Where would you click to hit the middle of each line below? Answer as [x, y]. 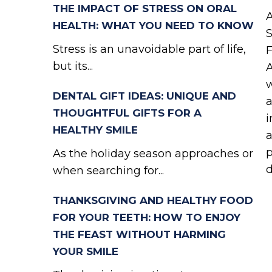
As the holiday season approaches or [153, 154]
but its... [73, 66]
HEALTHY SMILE [95, 130]
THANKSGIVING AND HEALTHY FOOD [153, 200]
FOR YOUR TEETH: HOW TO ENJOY [147, 217]
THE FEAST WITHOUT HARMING [139, 234]
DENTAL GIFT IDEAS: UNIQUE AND [144, 96]
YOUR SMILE [86, 251]
